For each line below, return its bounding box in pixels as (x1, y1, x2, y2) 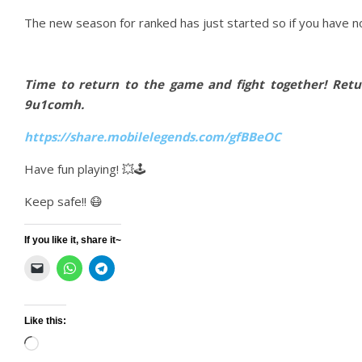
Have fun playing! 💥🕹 (24, 161, 146, 177)
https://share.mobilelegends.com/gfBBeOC (24, 128, 281, 145)
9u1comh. (24, 96, 84, 112)
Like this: (24, 315, 66, 326)
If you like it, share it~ (24, 234, 121, 246)
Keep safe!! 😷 (24, 193, 103, 209)
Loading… (38, 337, 90, 353)
